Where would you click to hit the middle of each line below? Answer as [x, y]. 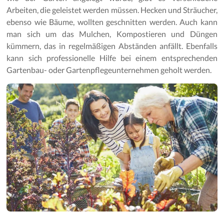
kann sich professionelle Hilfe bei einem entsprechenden [112, 57]
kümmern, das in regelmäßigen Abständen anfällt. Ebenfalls [112, 45]
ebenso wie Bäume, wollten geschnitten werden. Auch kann [112, 21]
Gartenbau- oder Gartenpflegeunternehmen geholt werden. [109, 69]
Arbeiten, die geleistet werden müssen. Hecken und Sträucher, [112, 9]
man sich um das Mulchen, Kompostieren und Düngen [112, 33]
